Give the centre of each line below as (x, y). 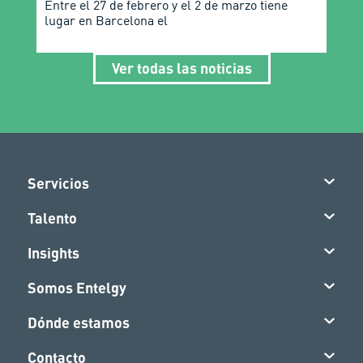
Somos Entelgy (77, 287)
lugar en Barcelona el (106, 21)
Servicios (59, 183)
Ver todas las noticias (181, 68)
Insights (54, 252)
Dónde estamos (79, 322)
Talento (53, 218)
